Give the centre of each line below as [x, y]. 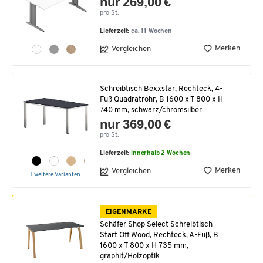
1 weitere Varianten [55, 174]
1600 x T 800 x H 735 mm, [144, 246]
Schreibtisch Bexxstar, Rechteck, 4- [161, 89]
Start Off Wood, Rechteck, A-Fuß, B [159, 235]
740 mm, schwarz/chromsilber [151, 110]
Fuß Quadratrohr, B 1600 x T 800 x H [161, 99]
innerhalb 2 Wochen [161, 153]
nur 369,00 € [136, 124]
